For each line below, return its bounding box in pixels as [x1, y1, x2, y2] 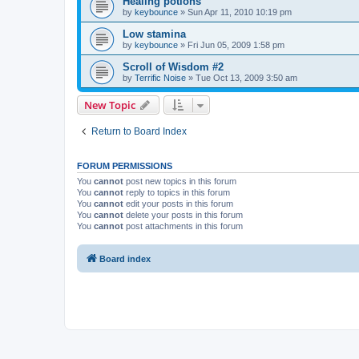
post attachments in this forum [123, 220, 243, 231]
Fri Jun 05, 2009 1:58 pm [188, 39, 284, 50]
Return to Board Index [91, 125, 187, 137]
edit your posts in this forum [123, 198, 233, 208]
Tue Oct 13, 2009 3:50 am [196, 72, 297, 83]
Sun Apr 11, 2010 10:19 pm [188, 6, 292, 17]
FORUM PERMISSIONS [77, 160, 172, 171]
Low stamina [123, 27, 186, 40]
